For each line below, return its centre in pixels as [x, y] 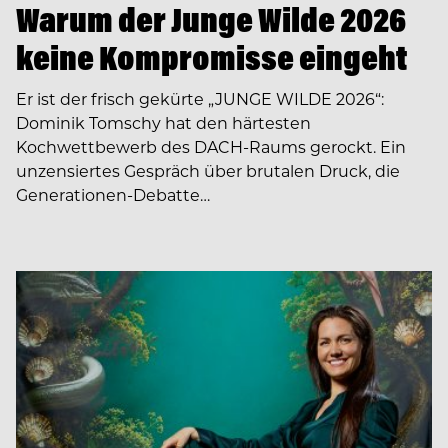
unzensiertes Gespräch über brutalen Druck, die [208, 171]
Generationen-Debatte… [113, 195]
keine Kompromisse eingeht [212, 58]
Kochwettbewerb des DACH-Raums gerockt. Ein [211, 147]
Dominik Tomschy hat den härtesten [163, 123]
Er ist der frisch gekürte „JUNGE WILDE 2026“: [200, 99]
